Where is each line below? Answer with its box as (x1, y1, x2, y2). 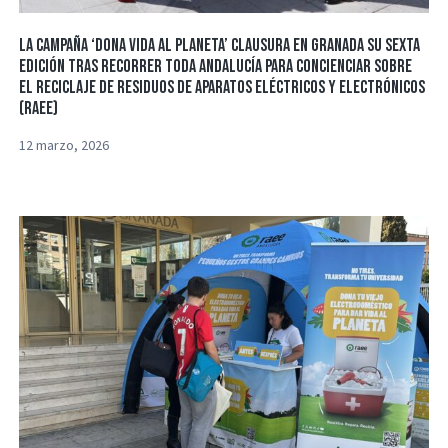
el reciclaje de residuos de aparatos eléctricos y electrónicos (19, 76, 426, 98)
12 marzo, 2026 (19, 135, 110, 154)
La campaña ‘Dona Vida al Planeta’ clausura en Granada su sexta (19, 34, 421, 56)
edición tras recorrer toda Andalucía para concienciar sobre (19, 55, 413, 77)
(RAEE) (19, 97, 59, 119)
